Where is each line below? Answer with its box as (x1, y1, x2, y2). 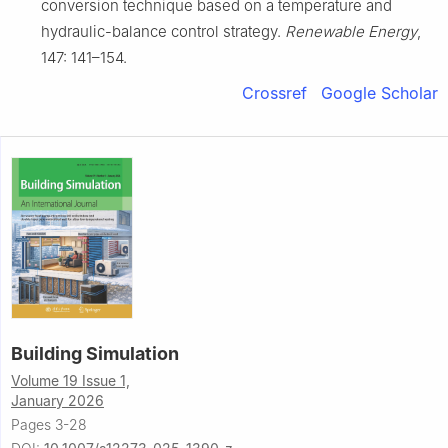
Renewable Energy (285, 22, 417, 42)
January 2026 (11, 392, 104, 410)
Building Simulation (11, 343, 179, 365)
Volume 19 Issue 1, (11, 372, 130, 390)
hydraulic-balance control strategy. (41, 22, 285, 42)
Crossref (242, 83, 307, 104)
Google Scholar (321, 83, 438, 104)
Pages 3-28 (11, 416, 87, 434)
